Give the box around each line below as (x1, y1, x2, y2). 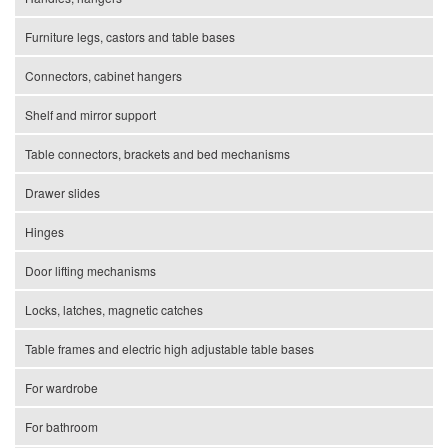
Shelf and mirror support (25, 106, 156, 124)
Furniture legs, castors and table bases (25, 28, 235, 46)
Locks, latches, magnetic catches (25, 301, 203, 319)
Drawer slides (25, 184, 100, 202)
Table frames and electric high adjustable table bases (25, 340, 314, 358)
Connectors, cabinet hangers (25, 67, 182, 85)
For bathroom (25, 418, 98, 436)
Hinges (25, 223, 64, 241)
